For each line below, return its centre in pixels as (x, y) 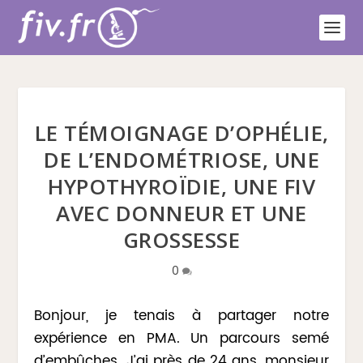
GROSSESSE (181, 240)
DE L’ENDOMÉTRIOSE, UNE (181, 160)
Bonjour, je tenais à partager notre (181, 316)
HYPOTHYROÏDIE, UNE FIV (181, 186)
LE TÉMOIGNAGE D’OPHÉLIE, (181, 133)
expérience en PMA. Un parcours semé (181, 339)
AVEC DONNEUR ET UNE (181, 213)
